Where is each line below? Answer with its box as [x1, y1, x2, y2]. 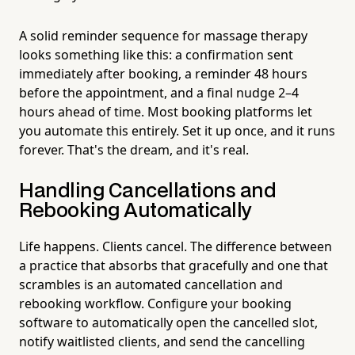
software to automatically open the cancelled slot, [19, 313, 318, 331]
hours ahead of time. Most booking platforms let [19, 102, 312, 120]
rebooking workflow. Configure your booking [19, 294, 292, 312]
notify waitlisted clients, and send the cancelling [19, 332, 305, 350]
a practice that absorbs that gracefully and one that [19, 256, 328, 274]
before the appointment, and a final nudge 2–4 [19, 83, 299, 101]
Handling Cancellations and [19, 181, 277, 200]
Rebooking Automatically [19, 201, 252, 220]
